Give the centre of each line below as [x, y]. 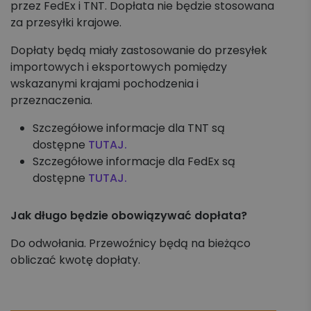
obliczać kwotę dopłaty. [75, 260]
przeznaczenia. [51, 100]
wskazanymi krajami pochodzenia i [104, 84]
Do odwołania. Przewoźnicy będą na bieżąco [131, 243]
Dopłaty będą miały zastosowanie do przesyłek [139, 50]
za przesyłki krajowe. [66, 23]
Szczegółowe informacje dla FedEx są [134, 161]
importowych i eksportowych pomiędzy [119, 67]
